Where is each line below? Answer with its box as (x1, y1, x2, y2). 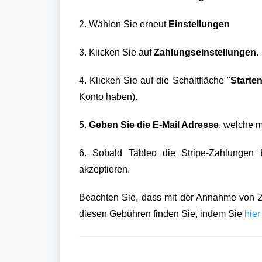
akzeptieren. (79, 164, 132, 174)
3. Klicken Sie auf (79, 47, 154, 57)
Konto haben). (79, 92, 140, 102)
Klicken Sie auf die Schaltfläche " (87, 75, 230, 85)
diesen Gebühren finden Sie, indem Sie (79, 209, 242, 219)
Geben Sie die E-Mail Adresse (89, 120, 219, 130)
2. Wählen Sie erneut (79, 19, 168, 29)
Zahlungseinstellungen (154, 47, 256, 57)
